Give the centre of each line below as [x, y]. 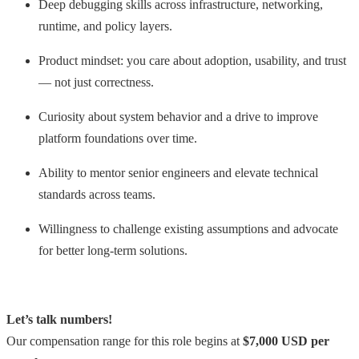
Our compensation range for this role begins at [125, 341]
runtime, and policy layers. [105, 26]
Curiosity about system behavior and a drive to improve [178, 116]
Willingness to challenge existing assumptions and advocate [188, 228]
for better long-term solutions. [113, 250]
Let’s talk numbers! [59, 319]
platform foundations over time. [118, 138]
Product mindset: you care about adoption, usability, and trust [192, 60]
